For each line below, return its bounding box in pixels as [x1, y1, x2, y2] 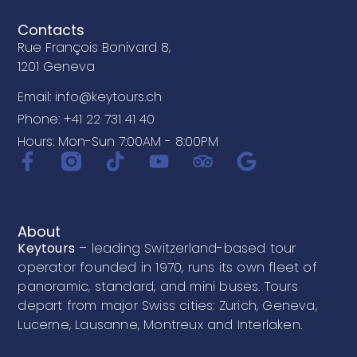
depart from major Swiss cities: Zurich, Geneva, [18, 296, 317, 315]
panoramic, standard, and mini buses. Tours [18, 277, 298, 296]
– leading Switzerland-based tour [75, 238, 296, 257]
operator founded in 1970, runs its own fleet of [18, 257, 317, 277]
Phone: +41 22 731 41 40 [18, 110, 155, 129]
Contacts [18, 19, 85, 40]
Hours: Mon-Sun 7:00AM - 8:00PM [18, 132, 219, 151]
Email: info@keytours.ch [18, 88, 163, 107]
